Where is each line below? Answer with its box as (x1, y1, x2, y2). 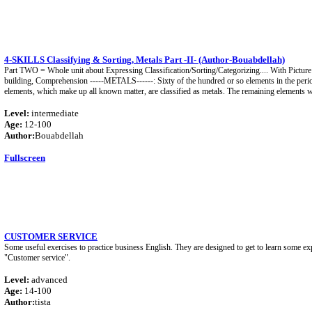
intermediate (29, 108, 79, 118)
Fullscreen (4, 153, 45, 163)
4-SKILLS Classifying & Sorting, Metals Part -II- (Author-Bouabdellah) (4, 54, 285, 65)
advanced (29, 274, 68, 285)
